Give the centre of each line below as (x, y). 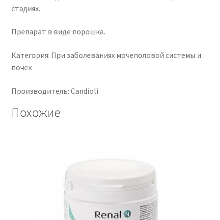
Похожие (36, 112)
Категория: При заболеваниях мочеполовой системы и (106, 55)
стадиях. (26, 8)
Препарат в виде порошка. (58, 32)
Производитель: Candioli (55, 91)
